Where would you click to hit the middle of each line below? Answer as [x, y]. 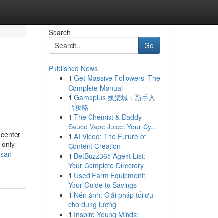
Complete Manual [95, 88]
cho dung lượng [92, 204]
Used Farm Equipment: [109, 175]
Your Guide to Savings [102, 185]
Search [59, 32]
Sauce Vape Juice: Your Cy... [112, 127]
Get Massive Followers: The [117, 78]
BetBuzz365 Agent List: [109, 156]
